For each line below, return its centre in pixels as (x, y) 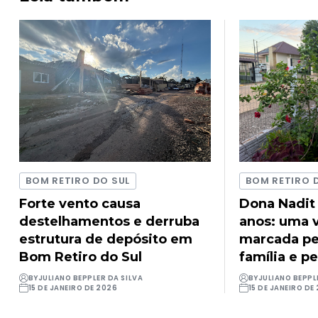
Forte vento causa (80, 203)
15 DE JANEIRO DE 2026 (73, 287)
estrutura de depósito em (106, 239)
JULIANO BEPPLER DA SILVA (91, 278)
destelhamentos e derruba (110, 221)
